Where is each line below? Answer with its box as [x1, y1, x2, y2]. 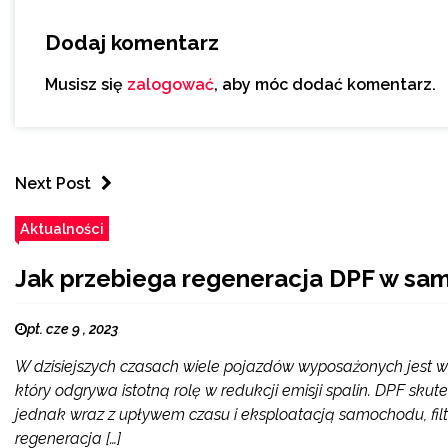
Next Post [15, 174, 91, 194]
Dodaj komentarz [45, 30, 219, 56]
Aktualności [20, 220, 104, 238]
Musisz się [45, 75, 127, 95]
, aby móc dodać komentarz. [214, 75, 436, 95]
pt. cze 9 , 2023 [27, 321, 118, 338]
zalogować [127, 75, 214, 95]
